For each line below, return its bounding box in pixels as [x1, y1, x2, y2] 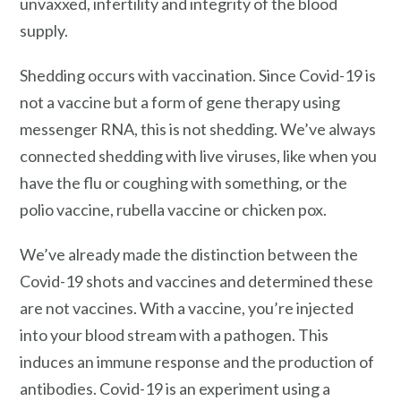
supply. [20, 21, 68, 41]
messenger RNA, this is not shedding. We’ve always [20, 119, 376, 140]
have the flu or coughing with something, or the [20, 173, 347, 193]
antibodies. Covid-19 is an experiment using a [20, 378, 330, 398]
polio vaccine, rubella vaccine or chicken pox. [20, 200, 327, 220]
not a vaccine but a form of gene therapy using [20, 92, 340, 113]
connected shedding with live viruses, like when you [20, 146, 377, 166]
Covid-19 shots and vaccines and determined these [20, 270, 373, 291]
